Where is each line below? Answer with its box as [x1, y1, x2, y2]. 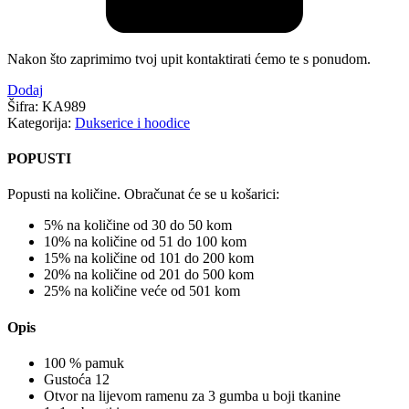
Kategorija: [7, 114, 71, 131]
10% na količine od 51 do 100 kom [44, 234, 246, 250]
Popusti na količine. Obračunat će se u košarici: [7, 186, 279, 203]
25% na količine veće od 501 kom [44, 283, 240, 299]
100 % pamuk [44, 354, 124, 371]
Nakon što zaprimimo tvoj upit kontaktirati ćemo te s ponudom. [7, 50, 371, 67]
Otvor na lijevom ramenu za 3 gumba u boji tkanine [44, 387, 341, 404]
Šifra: [7, 98, 42, 114]
